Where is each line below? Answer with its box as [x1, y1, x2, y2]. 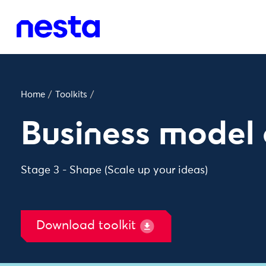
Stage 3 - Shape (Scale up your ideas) [21, 165, 208, 176]
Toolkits [55, 90, 87, 99]
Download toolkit [36, 220, 137, 233]
